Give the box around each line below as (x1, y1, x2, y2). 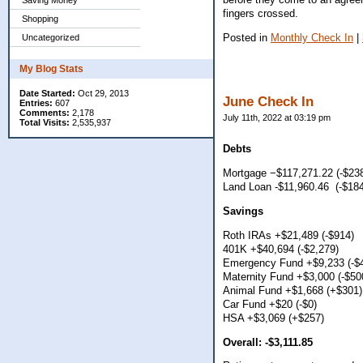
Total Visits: (19, 117, 70, 127)
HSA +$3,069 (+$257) (223, 311, 324, 324)
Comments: (19, 108, 70, 117)
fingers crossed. (223, 6, 298, 19)
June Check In (223, 93, 314, 109)
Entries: (19, 98, 53, 108)
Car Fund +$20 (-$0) (223, 297, 317, 310)
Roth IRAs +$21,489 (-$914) (223, 228, 354, 241)
